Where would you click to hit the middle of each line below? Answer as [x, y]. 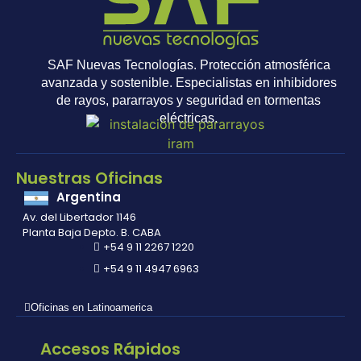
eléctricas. [189, 118]
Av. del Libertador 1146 [79, 218]
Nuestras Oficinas [89, 178]
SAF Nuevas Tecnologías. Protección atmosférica [189, 65]
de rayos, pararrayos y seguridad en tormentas [189, 101]
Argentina [89, 197]
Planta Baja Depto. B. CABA [92, 233]
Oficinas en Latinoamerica [91, 307]
